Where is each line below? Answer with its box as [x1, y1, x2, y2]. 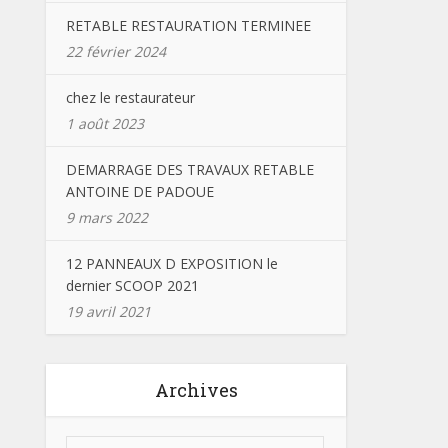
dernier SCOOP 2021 [66, 275, 199, 295]
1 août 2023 [66, 113, 144, 133]
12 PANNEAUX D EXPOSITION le [66, 253, 278, 273]
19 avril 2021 [66, 301, 151, 321]
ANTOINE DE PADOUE [66, 181, 214, 201]
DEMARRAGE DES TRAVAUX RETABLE [66, 159, 314, 179]
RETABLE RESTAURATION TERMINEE [66, 15, 311, 35]
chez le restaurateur [66, 87, 195, 107]
